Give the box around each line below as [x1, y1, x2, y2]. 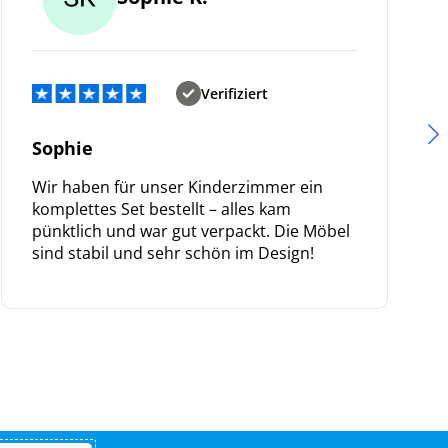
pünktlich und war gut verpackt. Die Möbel [32, 219, 351, 242]
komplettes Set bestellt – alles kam [32, 197, 292, 220]
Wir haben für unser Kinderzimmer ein [32, 175, 324, 198]
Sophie [32, 135, 94, 160]
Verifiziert [200, 83, 268, 103]
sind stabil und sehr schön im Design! [32, 241, 315, 264]
